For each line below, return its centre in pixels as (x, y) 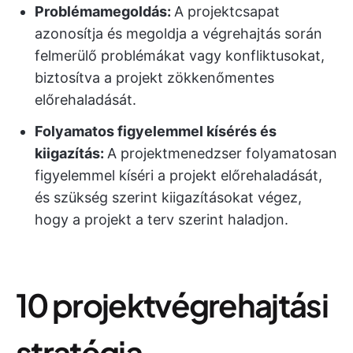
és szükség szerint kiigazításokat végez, (168, 198)
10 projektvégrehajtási (172, 305)
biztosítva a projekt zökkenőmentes (154, 78)
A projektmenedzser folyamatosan (222, 154)
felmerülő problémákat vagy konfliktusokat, (180, 56)
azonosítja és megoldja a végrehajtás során (178, 34)
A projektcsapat (227, 12)
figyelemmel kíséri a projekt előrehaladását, (178, 176)
